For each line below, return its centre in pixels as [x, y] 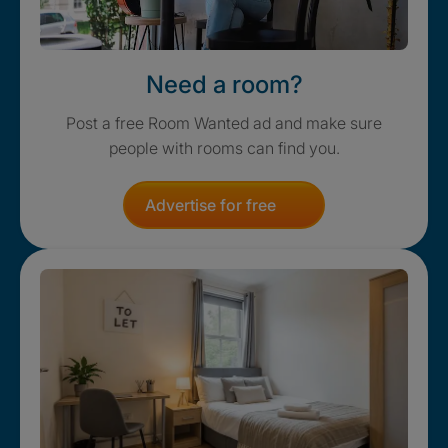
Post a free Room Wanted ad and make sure [224, 122]
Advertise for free [210, 204]
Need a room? [224, 84]
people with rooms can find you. [224, 147]
